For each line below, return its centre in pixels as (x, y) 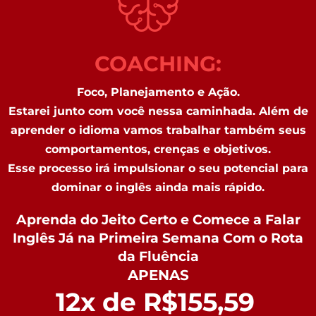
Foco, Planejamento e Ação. (158, 92)
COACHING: (158, 64)
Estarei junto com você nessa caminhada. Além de (158, 111)
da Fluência (158, 256)
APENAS (158, 275)
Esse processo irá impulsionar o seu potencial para (158, 168)
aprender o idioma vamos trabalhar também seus (158, 130)
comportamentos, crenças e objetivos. (158, 149)
